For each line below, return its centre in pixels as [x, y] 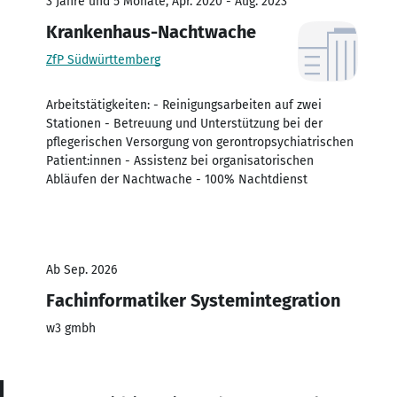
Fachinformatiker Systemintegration [193, 300]
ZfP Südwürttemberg [103, 59]
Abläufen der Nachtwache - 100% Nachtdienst [177, 179]
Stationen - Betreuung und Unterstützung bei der [184, 123]
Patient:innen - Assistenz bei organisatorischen [180, 160]
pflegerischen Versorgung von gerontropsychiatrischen [200, 142]
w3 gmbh [71, 328]
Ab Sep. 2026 [82, 269]
